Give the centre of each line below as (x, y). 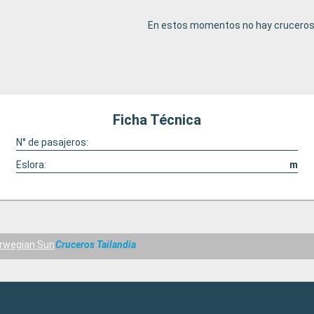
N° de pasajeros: (52, 142)
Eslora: (31, 165)
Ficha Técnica (157, 120)
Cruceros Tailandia (96, 245)
